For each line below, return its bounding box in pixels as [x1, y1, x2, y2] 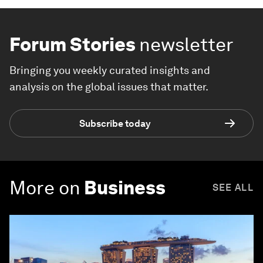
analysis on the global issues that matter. [9, 80, 208, 93]
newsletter [139, 33, 234, 56]
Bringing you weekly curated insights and [9, 64, 210, 77]
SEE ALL [212, 182, 254, 194]
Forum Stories [9, 33, 136, 56]
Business [84, 176, 166, 200]
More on [9, 176, 80, 200]
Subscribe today [79, 117, 151, 129]
